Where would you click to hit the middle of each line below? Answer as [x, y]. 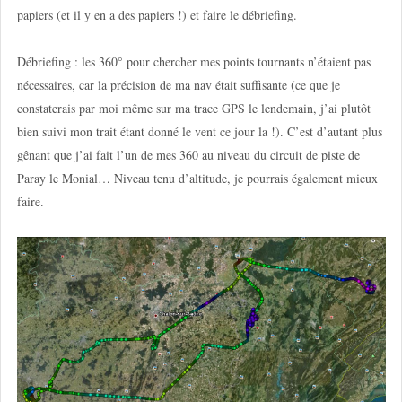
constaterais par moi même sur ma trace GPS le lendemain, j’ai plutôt [193, 108]
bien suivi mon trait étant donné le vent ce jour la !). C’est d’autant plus [199, 131]
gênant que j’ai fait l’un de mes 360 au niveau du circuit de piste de [188, 155]
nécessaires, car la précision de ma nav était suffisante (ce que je [178, 85]
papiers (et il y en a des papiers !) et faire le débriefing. [157, 14]
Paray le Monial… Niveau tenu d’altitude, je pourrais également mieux [197, 178]
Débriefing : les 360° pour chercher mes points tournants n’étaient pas [193, 61]
